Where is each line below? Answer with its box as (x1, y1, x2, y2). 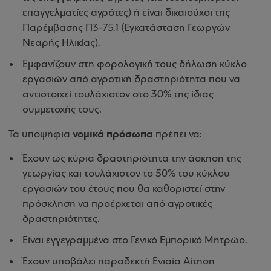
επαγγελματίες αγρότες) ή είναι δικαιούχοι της (22, 7, 230, 19)
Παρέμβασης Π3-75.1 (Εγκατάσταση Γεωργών (22, 22, 230, 34)
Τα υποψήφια (8, 129, 73, 140)
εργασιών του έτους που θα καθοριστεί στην (22, 183, 225, 195)
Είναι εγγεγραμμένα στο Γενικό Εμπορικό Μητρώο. (22, 235, 247, 246)
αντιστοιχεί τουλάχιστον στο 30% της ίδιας (22, 89, 214, 100)
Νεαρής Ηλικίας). (22, 38, 100, 49)
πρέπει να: (155, 129, 202, 140)
